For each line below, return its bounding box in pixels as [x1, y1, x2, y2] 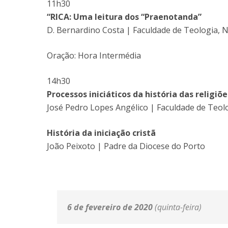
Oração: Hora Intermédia [47, 50, 141, 61]
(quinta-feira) [155, 202, 202, 213]
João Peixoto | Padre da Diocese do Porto [47, 140, 205, 152]
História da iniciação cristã [47, 127, 156, 138]
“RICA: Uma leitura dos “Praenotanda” [47, 11, 202, 22]
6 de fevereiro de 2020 [67, 202, 155, 213]
